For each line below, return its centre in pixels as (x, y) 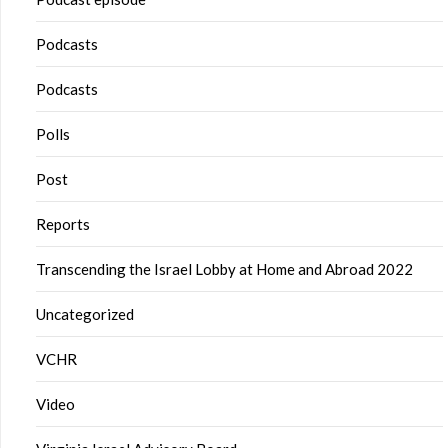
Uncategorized (85, 314)
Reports (63, 224)
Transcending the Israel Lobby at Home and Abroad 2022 (224, 269)
